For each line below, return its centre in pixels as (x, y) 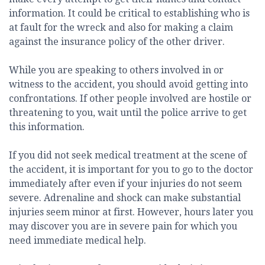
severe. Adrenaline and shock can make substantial (125, 198)
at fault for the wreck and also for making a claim (121, 28)
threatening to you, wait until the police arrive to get (128, 113)
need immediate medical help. (77, 241)
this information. (47, 127)
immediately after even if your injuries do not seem (125, 184)
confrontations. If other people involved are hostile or (130, 99)
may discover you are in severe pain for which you (123, 227)
